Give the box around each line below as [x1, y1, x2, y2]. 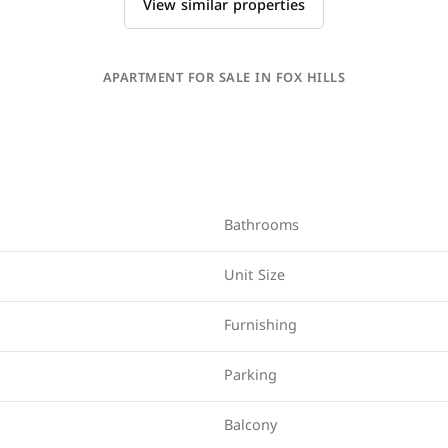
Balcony [224, 412, 277, 439]
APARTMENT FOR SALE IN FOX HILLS [102, 66, 346, 90]
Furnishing [224, 312, 297, 339]
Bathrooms [224, 212, 299, 239]
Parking [224, 362, 277, 389]
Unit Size [224, 262, 285, 289]
